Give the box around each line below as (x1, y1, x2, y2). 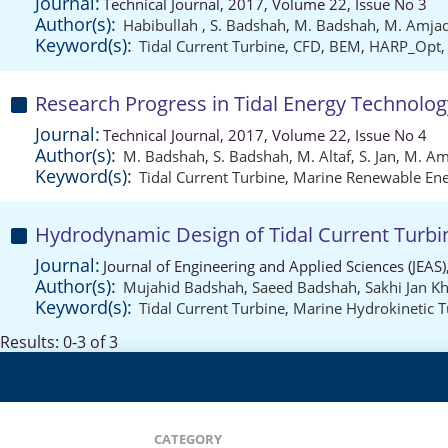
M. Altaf (297, 146, 351, 166)
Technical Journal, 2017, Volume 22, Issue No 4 (103, 125, 427, 145)
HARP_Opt (369, 36, 441, 56)
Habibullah (123, 15, 202, 35)
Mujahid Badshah (123, 277, 244, 297)
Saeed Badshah (252, 277, 357, 297)
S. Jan (359, 146, 396, 166)
